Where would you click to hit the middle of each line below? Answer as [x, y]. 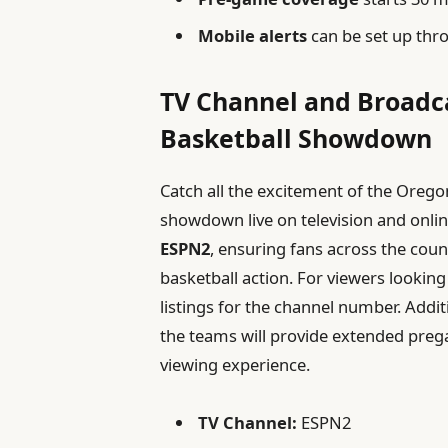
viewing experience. [235, 364]
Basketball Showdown [296, 138]
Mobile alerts [253, 35]
